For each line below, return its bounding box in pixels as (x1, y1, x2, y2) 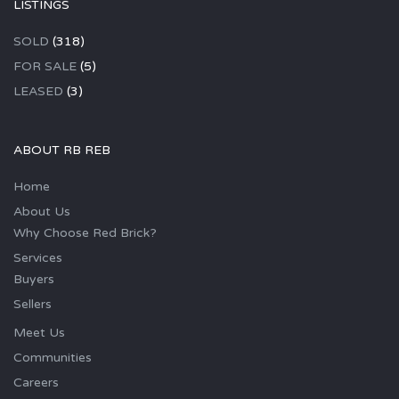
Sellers (13, 297, 52, 313)
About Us (13, 204, 70, 220)
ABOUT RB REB (13, 142, 110, 159)
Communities (13, 350, 92, 366)
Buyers (13, 272, 54, 288)
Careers (13, 375, 59, 391)
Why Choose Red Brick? (13, 225, 157, 241)
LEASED (13, 84, 63, 100)
